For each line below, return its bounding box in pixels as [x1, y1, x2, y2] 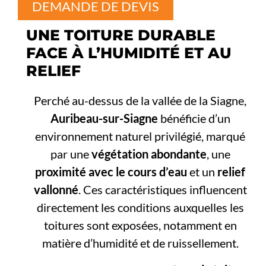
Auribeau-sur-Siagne [50, 111, 158, 126]
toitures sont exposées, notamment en [43, 218, 237, 233]
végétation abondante [91, 147, 207, 161]
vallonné [33, 182, 78, 197]
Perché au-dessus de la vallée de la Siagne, [34, 93, 247, 108]
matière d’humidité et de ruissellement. [42, 236, 239, 251]
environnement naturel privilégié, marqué [35, 129, 246, 144]
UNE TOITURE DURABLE [26, 26, 216, 45]
